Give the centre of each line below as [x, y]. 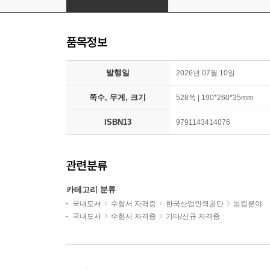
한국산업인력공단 [195, 204]
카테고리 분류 [91, 190]
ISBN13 [118, 122]
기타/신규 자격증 [193, 217]
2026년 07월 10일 [206, 73]
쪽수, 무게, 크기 [118, 98]
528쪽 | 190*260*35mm [215, 98]
